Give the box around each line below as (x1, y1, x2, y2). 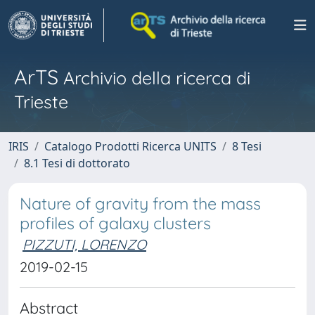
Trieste (14, 91, 68, 112)
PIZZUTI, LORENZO (22, 236, 146, 253)
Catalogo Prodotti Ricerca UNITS (44, 139, 217, 154)
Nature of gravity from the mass (20, 193, 261, 214)
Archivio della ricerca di (58, 67, 250, 89)
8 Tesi (232, 139, 262, 154)
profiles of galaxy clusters (20, 213, 211, 233)
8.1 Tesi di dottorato (24, 155, 130, 171)
